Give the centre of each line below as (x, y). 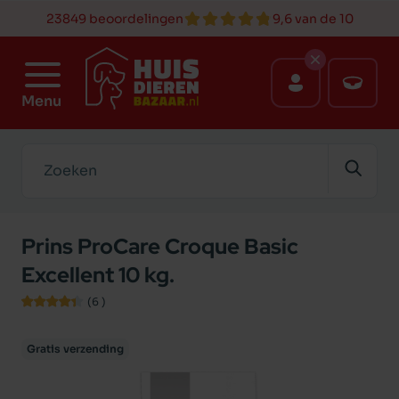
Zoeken (47, 153)
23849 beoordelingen (114, 19)
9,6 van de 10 (313, 19)
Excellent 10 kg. (98, 275)
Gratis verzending (75, 349)
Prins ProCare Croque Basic (160, 246)
